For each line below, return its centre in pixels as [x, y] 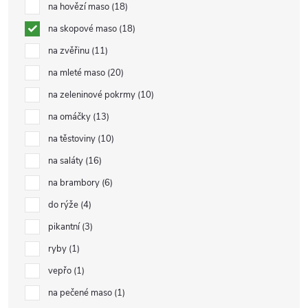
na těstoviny [73, 139]
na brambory [75, 183]
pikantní [65, 227]
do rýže [64, 205]
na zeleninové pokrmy [93, 95]
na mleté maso [78, 73]
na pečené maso [81, 293]
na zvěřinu [70, 51]
